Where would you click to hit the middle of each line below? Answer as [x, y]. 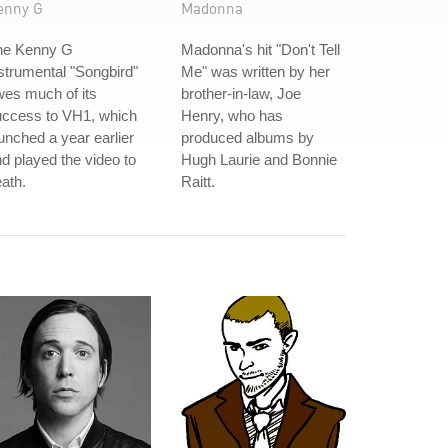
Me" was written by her [255, 71]
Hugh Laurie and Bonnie [259, 159]
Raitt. [198, 181]
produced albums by [247, 137]
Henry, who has [232, 115]
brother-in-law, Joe [241, 93]
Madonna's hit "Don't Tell [260, 49]
